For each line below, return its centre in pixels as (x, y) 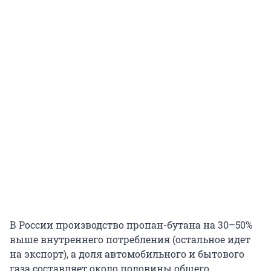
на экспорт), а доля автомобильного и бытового (127, 254)
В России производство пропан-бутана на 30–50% (131, 225)
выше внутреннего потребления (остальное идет (130, 240)
